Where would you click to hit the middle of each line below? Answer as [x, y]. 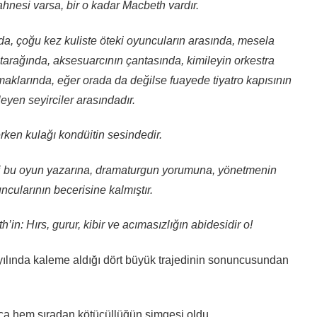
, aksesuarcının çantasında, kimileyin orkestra [161, 60]
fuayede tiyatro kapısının [229, 80]
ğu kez [46, 40]
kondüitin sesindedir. [110, 135]
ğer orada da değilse [115, 80]
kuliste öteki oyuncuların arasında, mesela [169, 40]
